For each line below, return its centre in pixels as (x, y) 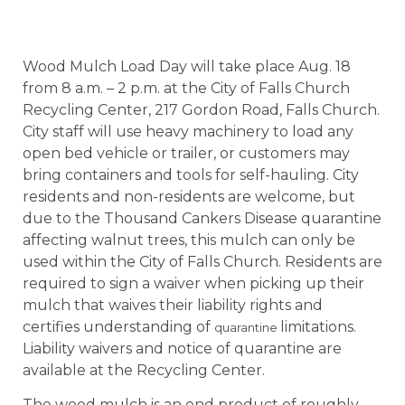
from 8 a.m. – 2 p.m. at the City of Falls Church (186, 88)
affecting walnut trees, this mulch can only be (189, 240)
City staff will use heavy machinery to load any (188, 132)
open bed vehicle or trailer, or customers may (186, 153)
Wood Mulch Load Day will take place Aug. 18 (187, 66)
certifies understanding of (118, 327)
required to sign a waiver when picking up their (193, 283)
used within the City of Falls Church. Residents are (202, 262)
